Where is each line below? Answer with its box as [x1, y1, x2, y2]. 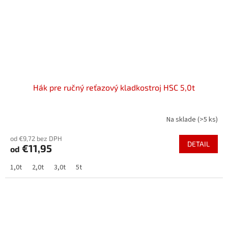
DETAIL [187, 139, 210, 149]
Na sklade [166, 114, 197, 125]
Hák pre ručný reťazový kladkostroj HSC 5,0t [33, 82, 195, 93]
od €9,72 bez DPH [10, 134, 62, 143]
